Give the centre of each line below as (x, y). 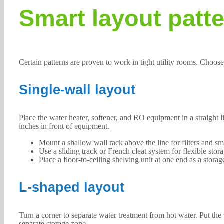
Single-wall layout (77, 90)
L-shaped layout (71, 188)
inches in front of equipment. (64, 126)
